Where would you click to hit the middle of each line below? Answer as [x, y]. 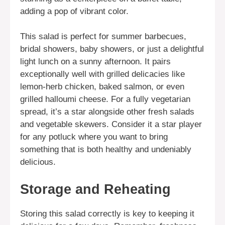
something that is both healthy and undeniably [106, 150]
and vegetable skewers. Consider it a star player [111, 125]
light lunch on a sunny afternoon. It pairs [95, 62]
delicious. [38, 162]
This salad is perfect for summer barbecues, [103, 37]
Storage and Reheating [95, 189]
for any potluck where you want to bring [94, 137]
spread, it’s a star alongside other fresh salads [107, 112]
